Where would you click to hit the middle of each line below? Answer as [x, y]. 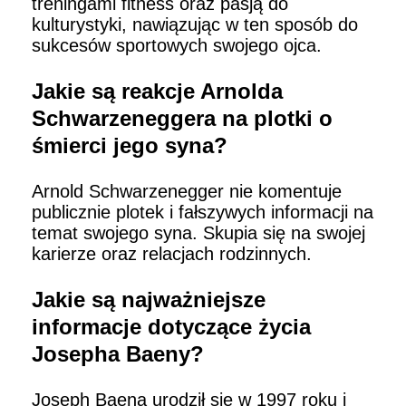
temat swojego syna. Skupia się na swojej [198, 233]
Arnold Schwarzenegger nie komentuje [187, 192]
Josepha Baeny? [118, 354]
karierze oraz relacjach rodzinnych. [172, 254]
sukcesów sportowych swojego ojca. [177, 46]
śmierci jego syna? [130, 146]
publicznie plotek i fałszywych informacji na [203, 213]
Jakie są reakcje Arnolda [157, 92]
